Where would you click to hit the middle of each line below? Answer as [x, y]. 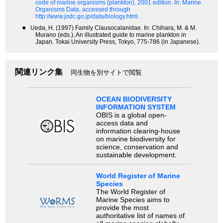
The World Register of [130, 191]
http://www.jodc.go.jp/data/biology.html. [87, 17]
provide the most [122, 207]
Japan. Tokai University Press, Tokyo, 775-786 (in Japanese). [118, 42]
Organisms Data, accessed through [83, 10]
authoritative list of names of [140, 215]
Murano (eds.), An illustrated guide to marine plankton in [111, 35]
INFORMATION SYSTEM [136, 107]
